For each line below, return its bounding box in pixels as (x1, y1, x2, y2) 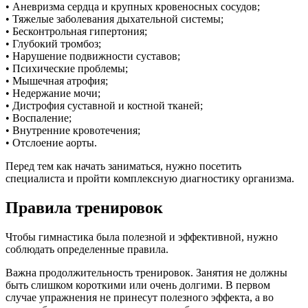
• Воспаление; (5, 112, 71, 124)
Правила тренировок (5, 199, 163, 217)
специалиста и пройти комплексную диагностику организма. (5, 173, 294, 185)
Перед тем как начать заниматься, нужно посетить (5, 160, 241, 173)
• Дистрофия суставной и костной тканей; (5, 100, 203, 112)
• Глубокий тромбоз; (5, 38, 101, 50)
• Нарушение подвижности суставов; (5, 50, 180, 63)
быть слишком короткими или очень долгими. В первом (5, 279, 270, 291)
